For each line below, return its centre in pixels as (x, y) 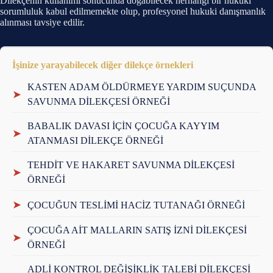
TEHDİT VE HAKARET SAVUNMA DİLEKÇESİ (131, 165)
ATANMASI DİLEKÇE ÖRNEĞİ (95, 140)
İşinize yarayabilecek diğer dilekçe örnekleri (103, 65)
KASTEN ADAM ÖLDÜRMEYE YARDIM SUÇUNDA (142, 87)
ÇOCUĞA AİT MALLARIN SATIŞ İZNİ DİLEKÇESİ (137, 230)
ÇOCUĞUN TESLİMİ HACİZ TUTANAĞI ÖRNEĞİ (136, 205)
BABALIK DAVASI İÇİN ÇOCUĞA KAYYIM (123, 126)
